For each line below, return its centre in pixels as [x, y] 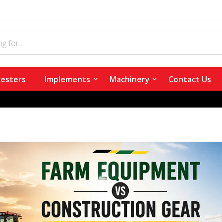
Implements [68, 79]
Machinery [129, 79]
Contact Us [190, 79]
